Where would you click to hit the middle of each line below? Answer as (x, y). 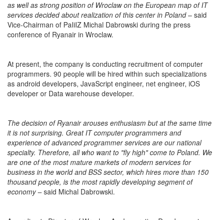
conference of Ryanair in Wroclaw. (60, 34)
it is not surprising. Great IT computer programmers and (94, 132)
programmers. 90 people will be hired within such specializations (107, 73)
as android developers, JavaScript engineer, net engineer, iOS (104, 83)
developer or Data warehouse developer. (71, 93)
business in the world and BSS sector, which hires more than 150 (108, 172)
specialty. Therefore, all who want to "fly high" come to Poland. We (110, 152)
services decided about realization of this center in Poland (98, 14)
